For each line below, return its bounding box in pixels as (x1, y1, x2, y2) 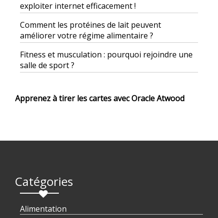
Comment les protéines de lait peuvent (20, 19, 161, 31)
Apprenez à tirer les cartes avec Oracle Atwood (15, 93, 184, 104)
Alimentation (20, 203, 67, 215)
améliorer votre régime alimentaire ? (20, 30, 153, 41)
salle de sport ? (20, 60, 74, 71)
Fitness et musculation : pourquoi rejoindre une (20, 49, 193, 60)
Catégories (15, 173, 73, 190)
